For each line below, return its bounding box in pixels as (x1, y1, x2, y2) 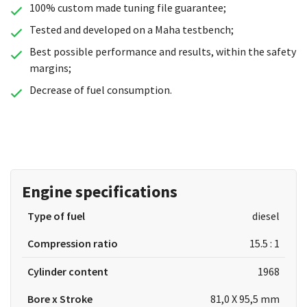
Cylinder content (27, 265, 108, 278)
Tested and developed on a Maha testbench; (29, 23, 234, 36)
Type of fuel (27, 209, 85, 223)
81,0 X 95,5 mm (210, 292, 280, 306)
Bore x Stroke (27, 292, 93, 306)
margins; (29, 61, 71, 75)
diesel (251, 209, 280, 223)
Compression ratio (27, 236, 118, 250)
